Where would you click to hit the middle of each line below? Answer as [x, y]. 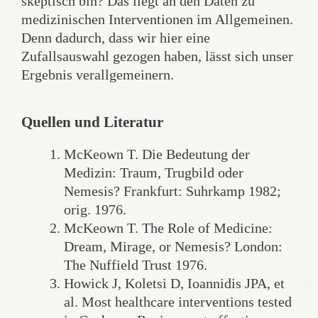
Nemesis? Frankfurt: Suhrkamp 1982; [172, 191]
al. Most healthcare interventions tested [178, 301]
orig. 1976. [95, 209]
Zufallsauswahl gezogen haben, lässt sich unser [157, 56]
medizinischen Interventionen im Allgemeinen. [157, 19]
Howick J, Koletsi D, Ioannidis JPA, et [174, 283]
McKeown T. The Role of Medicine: [168, 227]
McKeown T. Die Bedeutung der [157, 154]
